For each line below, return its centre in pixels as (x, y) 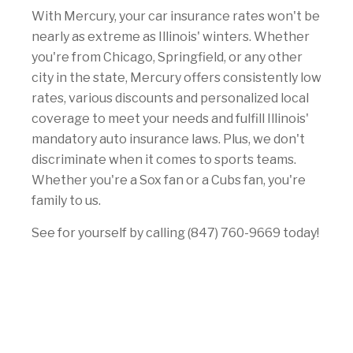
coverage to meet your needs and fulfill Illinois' (170, 119)
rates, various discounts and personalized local (170, 98)
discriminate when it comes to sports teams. (164, 160)
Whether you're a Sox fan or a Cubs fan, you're (169, 180)
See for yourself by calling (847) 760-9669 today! (175, 233)
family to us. (66, 201)
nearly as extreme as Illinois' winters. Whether (171, 37)
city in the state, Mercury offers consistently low (176, 78)
